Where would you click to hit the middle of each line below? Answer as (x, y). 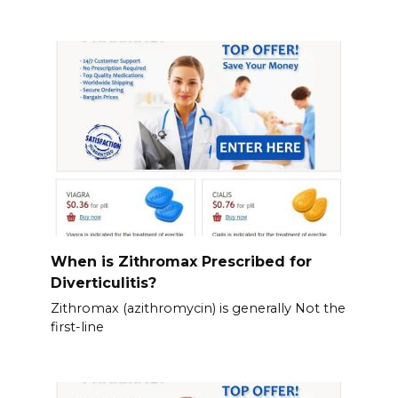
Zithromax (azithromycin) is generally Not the (198, 308)
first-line (77, 326)
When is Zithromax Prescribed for (181, 261)
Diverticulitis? (103, 283)
